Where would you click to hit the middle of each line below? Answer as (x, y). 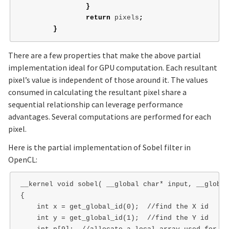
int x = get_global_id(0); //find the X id (114, 207)
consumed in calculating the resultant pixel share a (97, 92)
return (98, 17)
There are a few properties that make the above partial (105, 55)
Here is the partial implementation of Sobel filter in (99, 147)
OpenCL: (23, 160)
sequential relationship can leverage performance (96, 105)
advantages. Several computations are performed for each (110, 117)
